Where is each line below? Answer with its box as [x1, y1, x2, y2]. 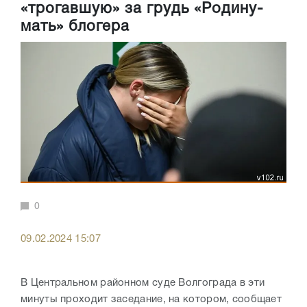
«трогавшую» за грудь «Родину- [21, 2, 264, 16]
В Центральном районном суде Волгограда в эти [21, 278, 265, 288]
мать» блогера [21, 20, 130, 34]
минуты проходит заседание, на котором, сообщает [21, 294, 282, 304]
